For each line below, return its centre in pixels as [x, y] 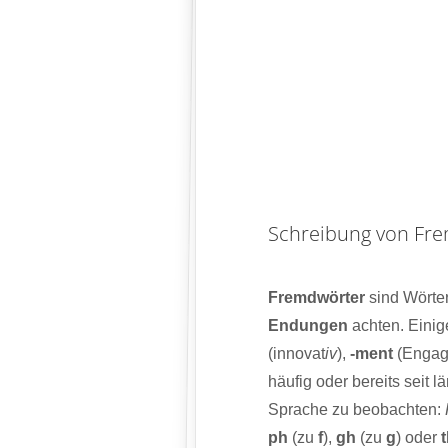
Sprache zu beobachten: [356, 410]
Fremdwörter [316, 298]
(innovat [296, 354]
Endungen [307, 326]
